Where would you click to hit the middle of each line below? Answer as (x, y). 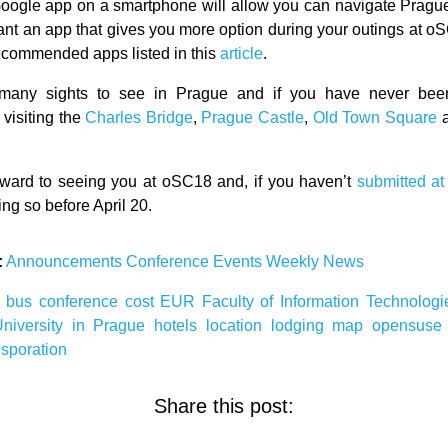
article (242, 53)
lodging (301, 325)
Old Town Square (374, 117)
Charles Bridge (139, 117)
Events (240, 261)
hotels (180, 325)
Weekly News (315, 261)
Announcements (66, 261)
